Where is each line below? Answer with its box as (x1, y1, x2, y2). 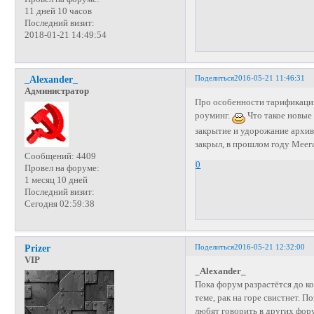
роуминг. (195, 111, 233, 121)
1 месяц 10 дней (24, 175, 88, 185)
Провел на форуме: (24, 163, 100, 173)
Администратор (24, 86, 89, 97)
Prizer (24, 242, 50, 254)
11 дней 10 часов (24, 6, 92, 17)
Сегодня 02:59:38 (24, 198, 95, 209)
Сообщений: (24, 151, 74, 161)
